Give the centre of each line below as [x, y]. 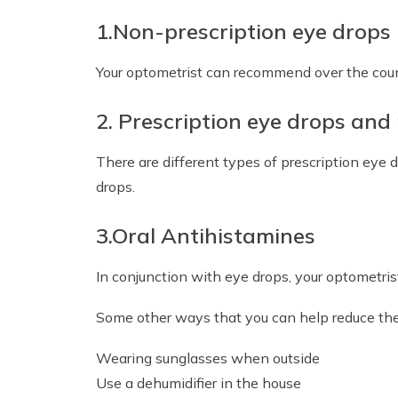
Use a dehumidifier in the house [199, 383]
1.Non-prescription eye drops [243, 31]
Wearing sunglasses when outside [208, 358]
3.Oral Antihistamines [206, 235]
